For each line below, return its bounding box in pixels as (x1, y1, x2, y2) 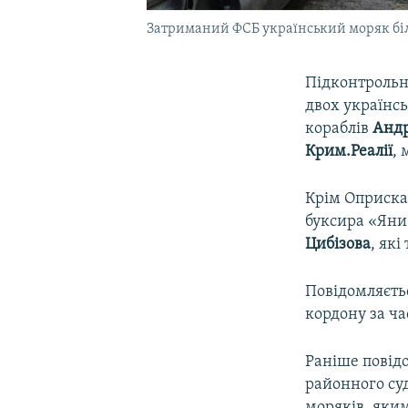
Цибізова (305, 235, 372, 253)
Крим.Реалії (305, 142, 393, 160)
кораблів (305, 119, 370, 138)
